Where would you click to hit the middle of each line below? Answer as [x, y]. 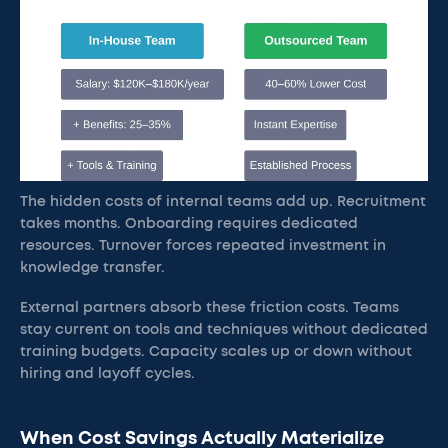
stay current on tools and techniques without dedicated [224, 330]
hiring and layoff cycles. [107, 374]
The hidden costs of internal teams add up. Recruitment [223, 202]
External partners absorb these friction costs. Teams [209, 308]
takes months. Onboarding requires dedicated [189, 224]
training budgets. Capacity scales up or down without [216, 352]
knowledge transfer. [92, 268]
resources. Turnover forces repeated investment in [203, 246]
